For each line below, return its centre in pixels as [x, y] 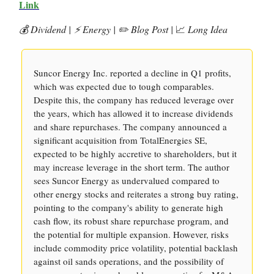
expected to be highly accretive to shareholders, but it [135, 154]
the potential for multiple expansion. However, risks [131, 234]
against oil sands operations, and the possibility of [129, 261]
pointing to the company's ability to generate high [128, 207]
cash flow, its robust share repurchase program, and [131, 221]
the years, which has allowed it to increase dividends [133, 113]
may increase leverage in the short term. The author [131, 167]
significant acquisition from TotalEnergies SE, [120, 140]
